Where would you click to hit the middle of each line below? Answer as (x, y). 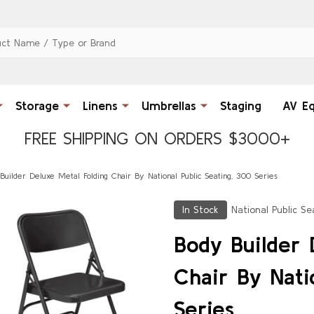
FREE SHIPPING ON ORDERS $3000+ (157, 138)
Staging (240, 105)
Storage (37, 105)
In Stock (200, 209)
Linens (100, 105)
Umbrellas (169, 105)
